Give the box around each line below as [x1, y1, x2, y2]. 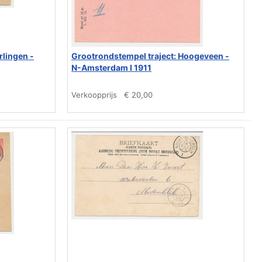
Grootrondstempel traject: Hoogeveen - [71, 51, 229, 61]
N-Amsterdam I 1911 [71, 63, 151, 73]
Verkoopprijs [71, 90, 117, 99]
